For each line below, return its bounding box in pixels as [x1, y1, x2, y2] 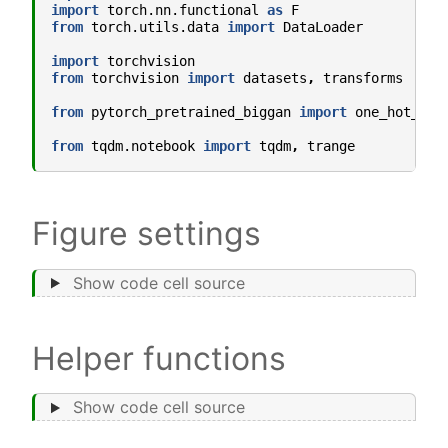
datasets [243, 69, 307, 86]
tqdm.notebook [91, 137, 195, 154]
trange [307, 137, 355, 154]
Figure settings [32, 213, 261, 253]
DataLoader [283, 18, 363, 35]
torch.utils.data [91, 18, 219, 35]
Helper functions [32, 338, 286, 378]
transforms [323, 69, 403, 86]
